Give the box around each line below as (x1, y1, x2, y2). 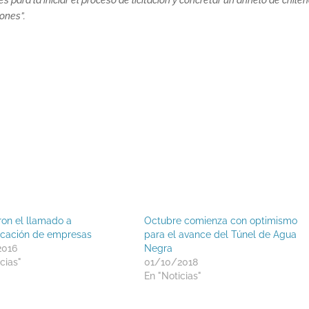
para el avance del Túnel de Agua (143, 228, 297, 240)
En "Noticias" (143, 270, 201, 281)
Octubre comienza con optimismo (143, 215, 297, 226)
